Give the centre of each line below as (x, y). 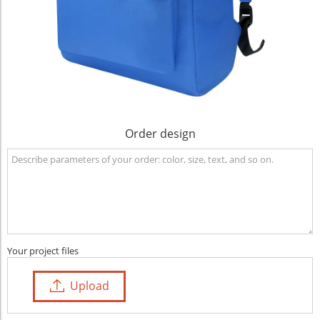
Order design (160, 134)
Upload (89, 286)
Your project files (43, 251)
